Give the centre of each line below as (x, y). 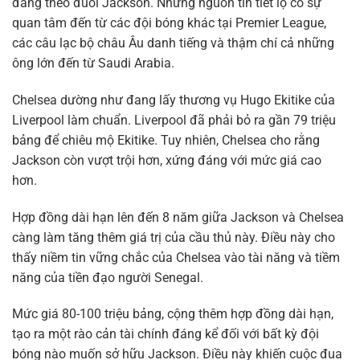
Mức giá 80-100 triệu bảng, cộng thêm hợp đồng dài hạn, (173, 314)
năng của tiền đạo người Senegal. (108, 277)
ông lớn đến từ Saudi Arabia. (93, 63)
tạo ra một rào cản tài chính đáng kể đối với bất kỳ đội (166, 334)
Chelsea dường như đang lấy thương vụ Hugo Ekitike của (174, 100)
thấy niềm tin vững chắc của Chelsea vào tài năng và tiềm (176, 257)
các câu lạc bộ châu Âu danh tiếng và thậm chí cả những (173, 43)
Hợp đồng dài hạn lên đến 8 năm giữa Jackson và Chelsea (178, 217)
